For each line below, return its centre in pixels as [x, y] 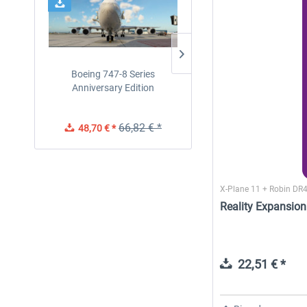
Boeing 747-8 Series [113, 74]
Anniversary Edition [113, 88]
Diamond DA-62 [256, 74]
